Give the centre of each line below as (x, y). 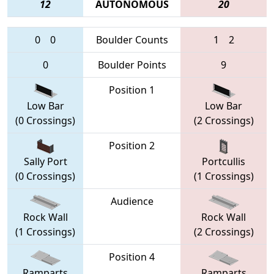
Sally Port (45, 162)
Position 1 (132, 90)
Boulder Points (132, 65)
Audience (132, 201)
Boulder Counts (132, 39)
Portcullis (224, 162)
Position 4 (132, 257)
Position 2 (132, 145)
